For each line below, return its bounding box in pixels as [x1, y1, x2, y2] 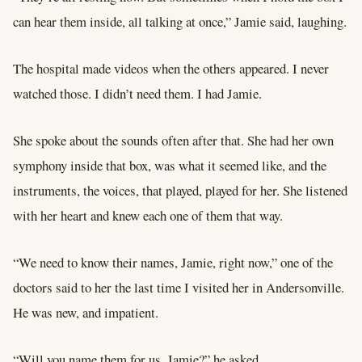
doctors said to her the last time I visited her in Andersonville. [13, 277, 344, 297]
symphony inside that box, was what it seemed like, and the [13, 155, 326, 175]
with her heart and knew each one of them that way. [13, 205, 283, 225]
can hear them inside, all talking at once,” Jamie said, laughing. [13, 12, 347, 32]
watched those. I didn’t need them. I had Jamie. [13, 83, 262, 103]
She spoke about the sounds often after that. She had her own [13, 130, 334, 149]
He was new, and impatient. [13, 302, 163, 322]
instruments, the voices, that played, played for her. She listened [13, 180, 347, 200]
